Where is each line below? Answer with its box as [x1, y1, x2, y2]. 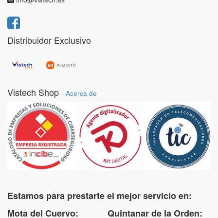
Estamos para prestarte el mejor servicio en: [7, 189, 192, 202]
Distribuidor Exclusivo [7, 34, 91, 46]
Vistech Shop [7, 86, 59, 98]
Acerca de [66, 89, 97, 98]
